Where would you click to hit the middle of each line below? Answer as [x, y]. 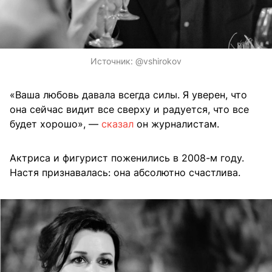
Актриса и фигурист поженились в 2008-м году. [127, 158]
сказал [117, 124]
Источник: [113, 61]
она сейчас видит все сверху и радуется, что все [129, 109]
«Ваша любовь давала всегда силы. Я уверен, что [128, 94]
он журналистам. [176, 124]
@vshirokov [158, 61]
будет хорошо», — [56, 124]
